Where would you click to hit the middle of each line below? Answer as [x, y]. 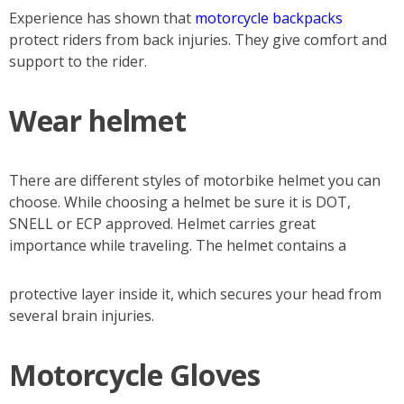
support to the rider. [78, 61]
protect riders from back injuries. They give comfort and [198, 39]
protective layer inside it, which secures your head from [195, 294]
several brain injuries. [82, 315]
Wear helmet [98, 120]
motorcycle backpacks [267, 18]
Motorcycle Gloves [135, 374]
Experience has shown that [100, 18]
